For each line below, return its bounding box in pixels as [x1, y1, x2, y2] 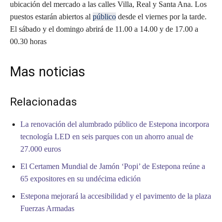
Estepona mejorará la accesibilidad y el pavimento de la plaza [20, 192, 211, 201]
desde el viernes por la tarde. [116, 12, 207, 21]
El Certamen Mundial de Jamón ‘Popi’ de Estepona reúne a [20, 162, 205, 171]
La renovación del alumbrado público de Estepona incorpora [20, 120, 209, 129]
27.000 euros [20, 145, 61, 154]
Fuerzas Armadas [20, 204, 74, 213]
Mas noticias [10, 64, 85, 80]
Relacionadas [10, 96, 77, 109]
